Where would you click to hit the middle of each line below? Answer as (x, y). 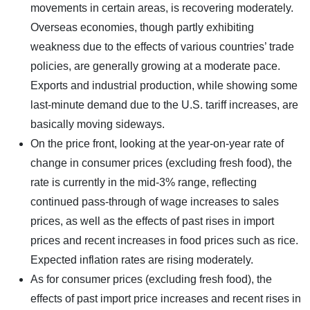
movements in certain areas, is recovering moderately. (162, 8)
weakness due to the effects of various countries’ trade (162, 46)
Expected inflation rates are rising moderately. (142, 259)
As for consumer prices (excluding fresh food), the (151, 279)
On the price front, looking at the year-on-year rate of (157, 143)
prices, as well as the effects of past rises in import (152, 221)
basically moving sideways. (98, 124)
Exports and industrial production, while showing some (164, 85)
